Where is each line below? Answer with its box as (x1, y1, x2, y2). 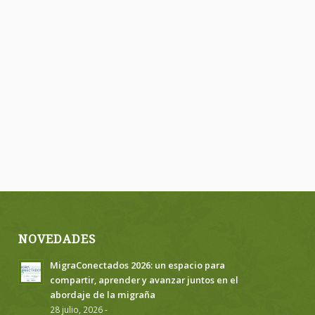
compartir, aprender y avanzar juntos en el (50, 273, 239, 286)
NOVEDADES (18, 232, 96, 246)
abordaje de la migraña (50, 288, 156, 301)
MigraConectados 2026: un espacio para (50, 258, 226, 271)
